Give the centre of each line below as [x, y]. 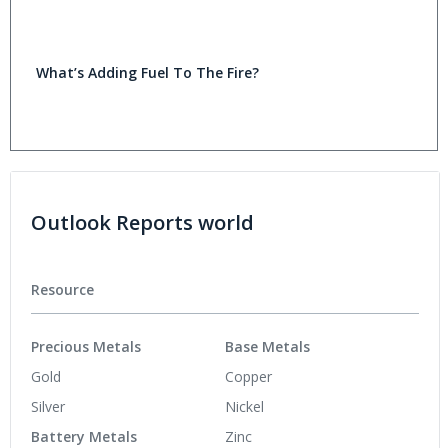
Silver [48, 406]
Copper [248, 376]
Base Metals [267, 346]
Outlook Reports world [142, 222]
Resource [62, 289]
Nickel [244, 406]
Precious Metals [86, 346]
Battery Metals [84, 436]
